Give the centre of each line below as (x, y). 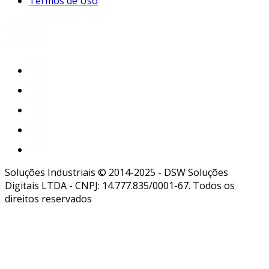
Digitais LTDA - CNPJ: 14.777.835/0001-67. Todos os (120, 186)
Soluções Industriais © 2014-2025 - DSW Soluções (116, 173)
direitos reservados (48, 199)
